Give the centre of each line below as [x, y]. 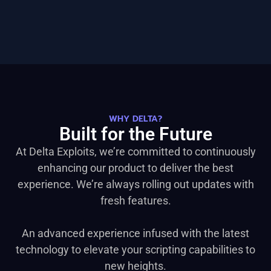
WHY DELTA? [135, 119]
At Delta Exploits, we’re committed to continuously [135, 152]
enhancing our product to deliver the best [135, 168]
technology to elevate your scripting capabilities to [135, 250]
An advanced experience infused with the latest [135, 233]
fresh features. [135, 201]
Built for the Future [135, 134]
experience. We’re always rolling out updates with [135, 184]
